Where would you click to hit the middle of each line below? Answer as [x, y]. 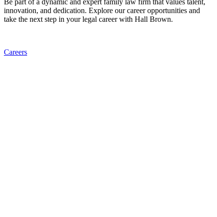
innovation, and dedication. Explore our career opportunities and [102, 11]
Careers [15, 52]
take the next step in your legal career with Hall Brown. [88, 19]
